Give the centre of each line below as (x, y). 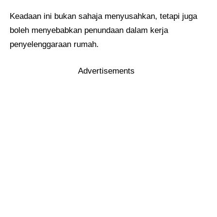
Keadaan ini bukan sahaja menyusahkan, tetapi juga (103, 16)
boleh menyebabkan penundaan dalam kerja (89, 31)
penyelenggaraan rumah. (54, 45)
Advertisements (106, 71)
